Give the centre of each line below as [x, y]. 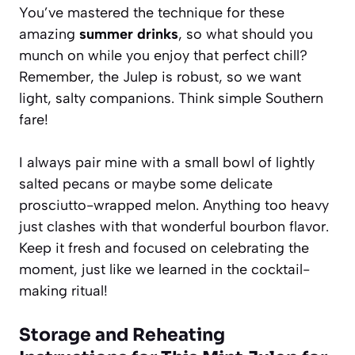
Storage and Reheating [122, 334]
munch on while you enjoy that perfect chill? [163, 55]
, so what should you [246, 34]
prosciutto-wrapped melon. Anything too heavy [174, 205]
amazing [49, 34]
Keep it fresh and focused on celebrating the [164, 248]
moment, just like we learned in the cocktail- [164, 269]
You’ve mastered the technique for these [152, 12]
